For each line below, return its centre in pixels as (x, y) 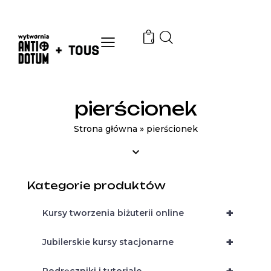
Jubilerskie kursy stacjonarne (108, 242)
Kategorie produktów (100, 186)
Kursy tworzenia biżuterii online (113, 213)
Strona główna (105, 129)
